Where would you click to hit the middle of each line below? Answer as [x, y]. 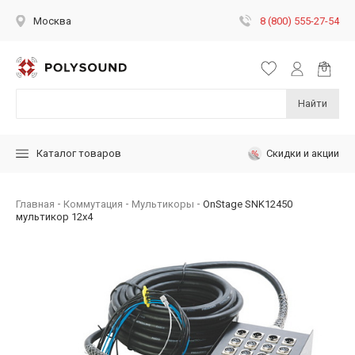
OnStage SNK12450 [248, 204]
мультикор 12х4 [54, 216]
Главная [35, 204]
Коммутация [93, 204]
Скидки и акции [303, 153]
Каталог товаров [79, 154]
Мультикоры [163, 204]
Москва [52, 21]
